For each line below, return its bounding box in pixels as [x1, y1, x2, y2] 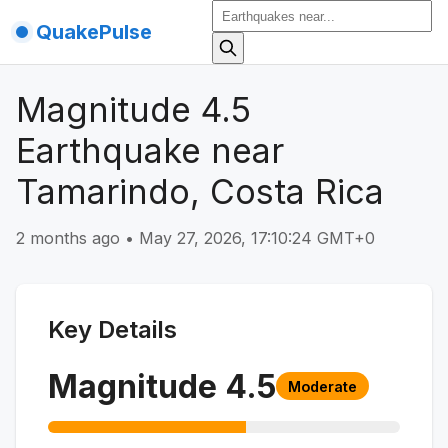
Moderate [288, 377, 357, 395]
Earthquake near [16, 130, 284, 171]
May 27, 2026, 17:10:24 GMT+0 [139, 227, 375, 248]
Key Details [48, 314, 177, 344]
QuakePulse [36, 20, 152, 44]
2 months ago [16, 227, 120, 248]
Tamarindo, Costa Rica [16, 171, 384, 212]
